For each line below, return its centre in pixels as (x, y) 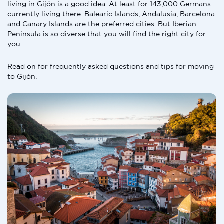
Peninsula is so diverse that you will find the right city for (107, 34)
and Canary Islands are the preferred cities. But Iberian (102, 24)
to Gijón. (22, 76)
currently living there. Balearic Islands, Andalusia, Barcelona (111, 14)
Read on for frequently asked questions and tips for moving (111, 66)
